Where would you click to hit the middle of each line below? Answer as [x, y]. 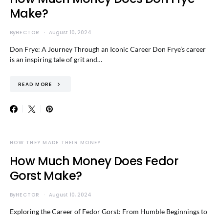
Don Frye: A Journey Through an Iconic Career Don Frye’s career [108, 49]
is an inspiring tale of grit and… [56, 59]
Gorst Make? [46, 176]
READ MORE [35, 84]
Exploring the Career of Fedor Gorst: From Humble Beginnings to [109, 211]
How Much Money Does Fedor [94, 161]
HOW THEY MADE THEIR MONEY [55, 142]
